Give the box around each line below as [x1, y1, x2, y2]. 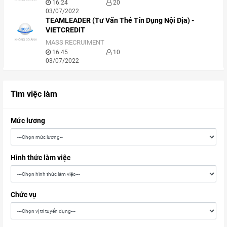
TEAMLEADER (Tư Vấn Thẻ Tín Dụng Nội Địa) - [46, 16, 194, 25]
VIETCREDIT [46, 26, 85, 34]
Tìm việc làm [11, 89, 57, 99]
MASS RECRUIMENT [46, 39, 104, 47]
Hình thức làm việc [11, 154, 70, 162]
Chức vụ [11, 191, 36, 199]
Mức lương [11, 117, 45, 125]
